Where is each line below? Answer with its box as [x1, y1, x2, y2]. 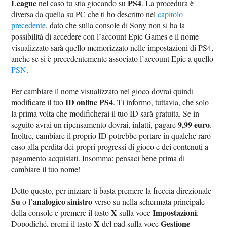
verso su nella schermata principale [92, 196, 205, 207]
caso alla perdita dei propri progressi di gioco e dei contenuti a [11, 141, 209, 153]
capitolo [158, 9, 183, 20]
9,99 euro [178, 119, 210, 131]
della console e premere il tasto [11, 207, 111, 218]
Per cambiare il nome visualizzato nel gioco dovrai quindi [11, 86, 194, 97]
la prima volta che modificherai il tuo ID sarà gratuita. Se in [11, 108, 200, 119]
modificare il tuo [11, 97, 66, 108]
